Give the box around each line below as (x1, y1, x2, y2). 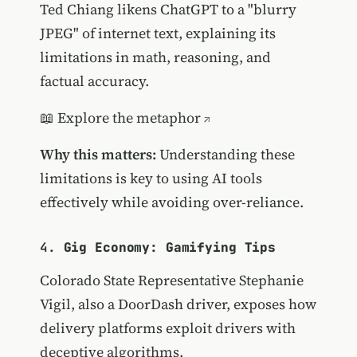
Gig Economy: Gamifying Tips (63, 238, 277, 256)
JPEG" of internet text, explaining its (39, 22, 276, 43)
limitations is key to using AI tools (39, 167, 262, 188)
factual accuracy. (39, 70, 149, 91)
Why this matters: (39, 143, 156, 164)
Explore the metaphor (57, 107, 201, 127)
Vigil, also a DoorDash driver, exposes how (39, 293, 316, 314)
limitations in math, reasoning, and (39, 46, 271, 67)
